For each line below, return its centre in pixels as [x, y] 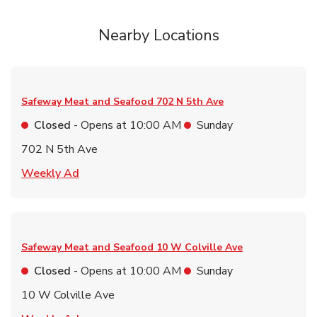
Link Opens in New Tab [138, 173]
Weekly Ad [50, 174]
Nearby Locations [158, 36]
